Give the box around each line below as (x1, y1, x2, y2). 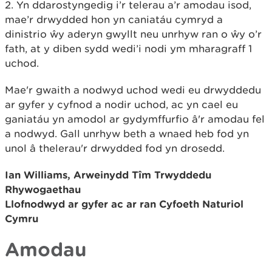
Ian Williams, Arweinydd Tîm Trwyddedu (5, 169, 211, 180)
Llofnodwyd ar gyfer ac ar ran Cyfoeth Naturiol (5, 198, 243, 209)
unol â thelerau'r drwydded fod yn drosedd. (5, 142, 225, 154)
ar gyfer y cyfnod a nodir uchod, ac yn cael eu (5, 98, 238, 110)
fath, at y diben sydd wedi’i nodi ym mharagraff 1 (5, 42, 252, 55)
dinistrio (5, 28, 50, 40)
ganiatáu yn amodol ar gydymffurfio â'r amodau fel (5, 113, 265, 125)
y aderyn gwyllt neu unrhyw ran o (58, 28, 231, 40)
